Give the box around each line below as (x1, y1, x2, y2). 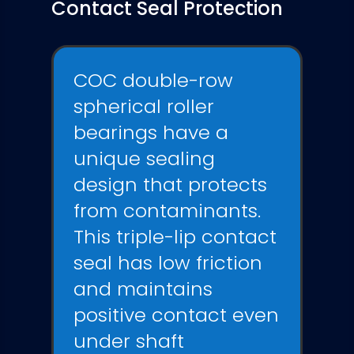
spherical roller (73, 92, 214, 119)
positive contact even (73, 301, 279, 328)
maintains (116, 275, 213, 302)
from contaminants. (73, 197, 261, 224)
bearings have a (73, 119, 228, 145)
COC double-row (73, 66, 233, 93)
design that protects (73, 171, 267, 198)
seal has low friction (73, 249, 262, 276)
